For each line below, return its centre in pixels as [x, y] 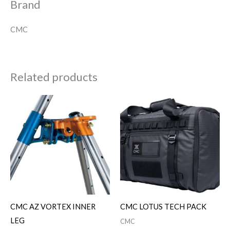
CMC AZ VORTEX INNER [53, 207]
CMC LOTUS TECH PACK [163, 207]
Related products [54, 76]
